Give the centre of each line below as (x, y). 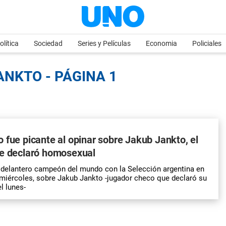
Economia (161, 43)
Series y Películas (104, 43)
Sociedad (48, 43)
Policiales (207, 43)
